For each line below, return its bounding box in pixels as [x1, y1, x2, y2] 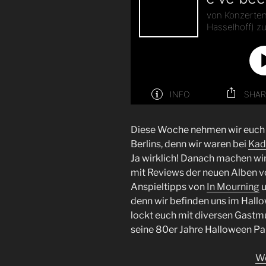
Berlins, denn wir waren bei [131, 138, 248, 150]
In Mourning [207, 181, 259, 193]
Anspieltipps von [131, 181, 207, 193]
